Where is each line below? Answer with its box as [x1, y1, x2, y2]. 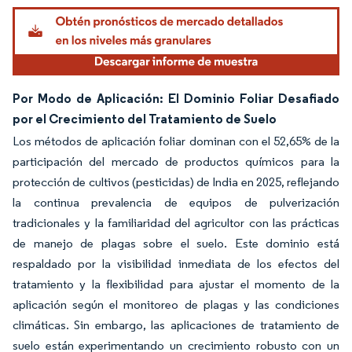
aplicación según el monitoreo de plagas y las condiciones [13, 297, 339, 313]
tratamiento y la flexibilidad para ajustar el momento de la [13, 277, 339, 292]
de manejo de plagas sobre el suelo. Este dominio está [13, 236, 339, 251]
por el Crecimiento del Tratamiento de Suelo [13, 111, 277, 127]
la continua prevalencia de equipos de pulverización [13, 195, 339, 211]
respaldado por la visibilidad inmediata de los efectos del [13, 256, 339, 272]
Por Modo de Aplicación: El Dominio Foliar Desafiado [13, 90, 339, 107]
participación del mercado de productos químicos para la [13, 154, 339, 170]
